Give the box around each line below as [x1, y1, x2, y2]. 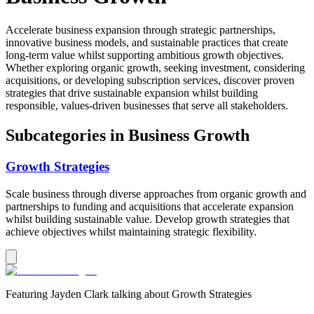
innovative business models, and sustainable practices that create [6, 36, 288, 49]
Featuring [6, 287, 50, 300]
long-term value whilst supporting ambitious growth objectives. [6, 49, 284, 62]
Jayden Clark [50, 287, 109, 300]
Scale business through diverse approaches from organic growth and [6, 187, 306, 200]
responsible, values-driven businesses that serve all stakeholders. [6, 100, 288, 112]
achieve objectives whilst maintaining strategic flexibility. [6, 225, 257, 238]
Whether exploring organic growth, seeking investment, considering [6, 62, 305, 74]
